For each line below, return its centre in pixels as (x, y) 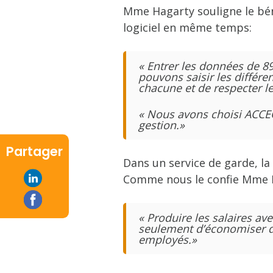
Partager (34, 152)
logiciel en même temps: (187, 28)
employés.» (168, 240)
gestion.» (161, 125)
